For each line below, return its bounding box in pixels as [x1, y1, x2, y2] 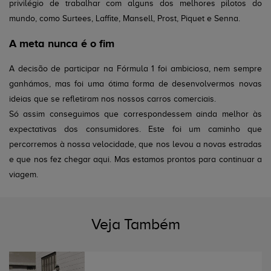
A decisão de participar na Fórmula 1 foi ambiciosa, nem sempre [9, 64, 262, 73]
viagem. [9, 170, 38, 179]
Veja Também [91, 216, 180, 232]
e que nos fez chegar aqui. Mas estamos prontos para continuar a [9, 155, 262, 164]
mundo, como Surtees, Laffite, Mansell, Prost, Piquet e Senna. [9, 14, 240, 23]
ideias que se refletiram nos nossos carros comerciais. [9, 94, 216, 103]
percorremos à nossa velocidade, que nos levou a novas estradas [9, 140, 262, 149]
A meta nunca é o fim [9, 38, 114, 50]
